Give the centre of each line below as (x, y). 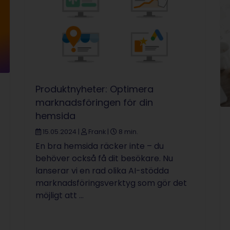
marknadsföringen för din (94, 103)
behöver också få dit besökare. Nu (104, 159)
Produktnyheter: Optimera (94, 89)
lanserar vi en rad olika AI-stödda (102, 171)
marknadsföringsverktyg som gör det (111, 183)
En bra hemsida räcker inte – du (100, 146)
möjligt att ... (60, 196)
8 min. (128, 132)
